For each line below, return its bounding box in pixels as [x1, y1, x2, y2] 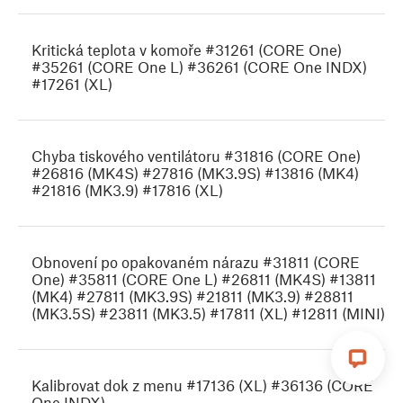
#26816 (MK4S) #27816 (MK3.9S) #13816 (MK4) [31, 164, 359, 183]
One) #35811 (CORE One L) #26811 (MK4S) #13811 [31, 270, 376, 289]
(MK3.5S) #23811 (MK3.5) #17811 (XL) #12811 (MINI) [31, 304, 385, 323]
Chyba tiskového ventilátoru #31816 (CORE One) [31, 147, 361, 166]
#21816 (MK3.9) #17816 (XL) [31, 181, 223, 200]
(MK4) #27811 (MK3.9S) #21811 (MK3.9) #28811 [31, 287, 354, 306]
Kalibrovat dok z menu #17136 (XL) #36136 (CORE [31, 376, 373, 395]
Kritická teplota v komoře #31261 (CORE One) [31, 40, 342, 59]
